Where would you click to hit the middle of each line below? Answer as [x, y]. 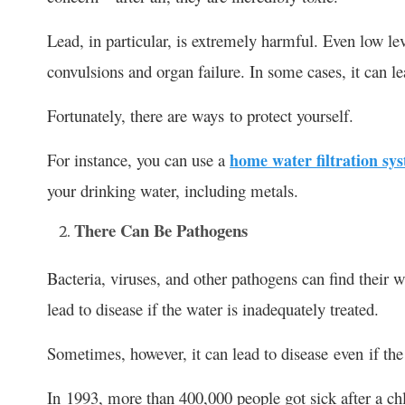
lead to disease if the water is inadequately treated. [213, 308]
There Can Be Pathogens [161, 230]
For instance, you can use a [138, 159]
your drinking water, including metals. [173, 190]
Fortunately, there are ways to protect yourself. [200, 115]
